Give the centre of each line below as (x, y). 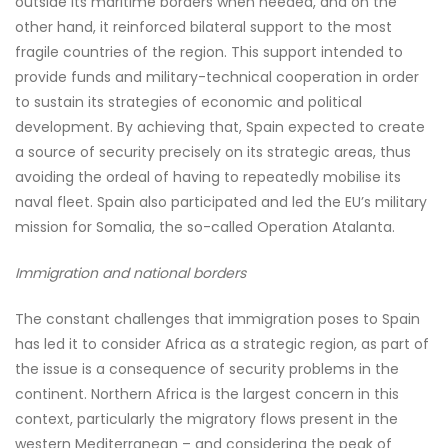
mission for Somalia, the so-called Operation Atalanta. (205, 227)
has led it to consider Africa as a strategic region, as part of (222, 344)
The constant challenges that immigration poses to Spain (217, 319)
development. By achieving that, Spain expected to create (220, 127)
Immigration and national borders (130, 273)
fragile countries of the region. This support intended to (209, 52)
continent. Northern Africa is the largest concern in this (207, 394)
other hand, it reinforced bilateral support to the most (203, 27)
